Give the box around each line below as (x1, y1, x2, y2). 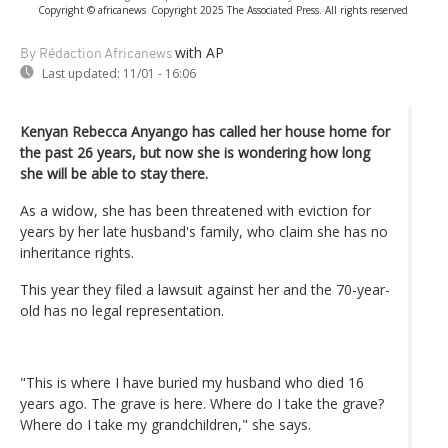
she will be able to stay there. (20, 163, 208, 183)
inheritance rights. (20, 242, 134, 262)
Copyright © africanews (38, 2, 146, 17)
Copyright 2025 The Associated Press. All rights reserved (151, 2, 408, 17)
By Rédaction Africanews (20, 46, 172, 62)
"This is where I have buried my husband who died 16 (20, 372, 364, 392)
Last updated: (42, 64, 120, 82)
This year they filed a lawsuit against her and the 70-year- (20, 279, 390, 299)
